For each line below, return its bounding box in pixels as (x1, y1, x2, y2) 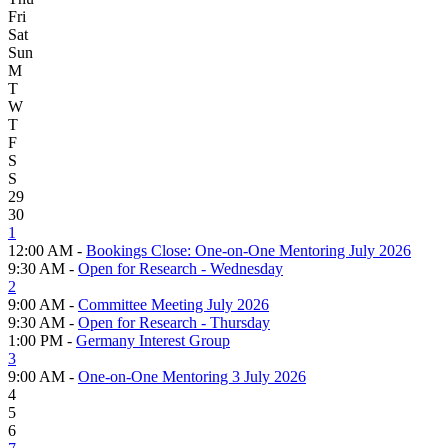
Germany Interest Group (76, 331, 230, 349)
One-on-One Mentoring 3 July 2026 (78, 367, 306, 385)
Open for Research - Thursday (78, 313, 270, 331)
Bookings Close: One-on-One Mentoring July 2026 (86, 241, 411, 259)
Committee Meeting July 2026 (78, 295, 269, 313)
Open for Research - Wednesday (78, 259, 283, 277)
